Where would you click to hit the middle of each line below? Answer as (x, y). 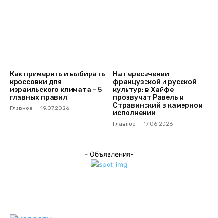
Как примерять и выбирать (57, 74)
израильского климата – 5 (56, 90)
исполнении (134, 113)
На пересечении (141, 74)
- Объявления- (109, 154)
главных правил (38, 98)
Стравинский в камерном (158, 106)
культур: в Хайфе (143, 90)
